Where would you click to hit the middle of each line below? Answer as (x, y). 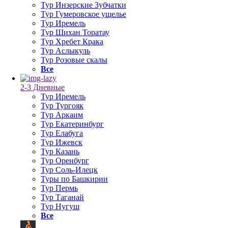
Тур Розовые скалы (74, 60)
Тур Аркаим (62, 115)
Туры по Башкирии (74, 179)
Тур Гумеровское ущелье (83, 14)
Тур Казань (60, 151)
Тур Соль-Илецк (69, 170)
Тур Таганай (62, 197)
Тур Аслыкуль (65, 51)
